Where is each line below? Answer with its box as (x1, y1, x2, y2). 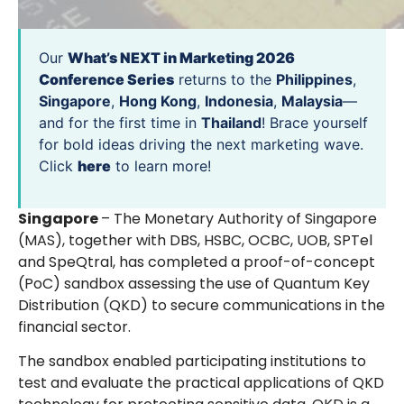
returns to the (174, 70, 276, 89)
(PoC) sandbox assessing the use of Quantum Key (18, 272, 370, 294)
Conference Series (39, 70, 174, 89)
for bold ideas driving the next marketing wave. (39, 135, 363, 154)
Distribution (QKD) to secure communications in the (18, 294, 385, 316)
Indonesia (205, 92, 273, 111)
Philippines (276, 70, 353, 89)
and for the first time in (39, 114, 201, 133)
